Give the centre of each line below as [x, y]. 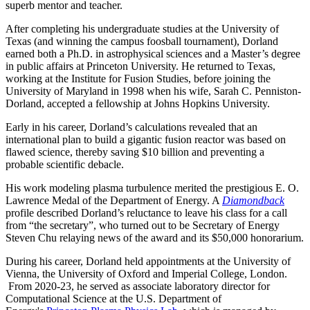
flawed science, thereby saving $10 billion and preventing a [135, 152]
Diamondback [253, 201]
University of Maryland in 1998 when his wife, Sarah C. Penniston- [153, 91]
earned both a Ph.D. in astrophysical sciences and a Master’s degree [153, 54]
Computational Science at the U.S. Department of [113, 299]
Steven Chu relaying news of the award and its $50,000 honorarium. [155, 238]
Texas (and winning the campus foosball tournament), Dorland [142, 42]
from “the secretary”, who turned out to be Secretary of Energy [143, 226]
